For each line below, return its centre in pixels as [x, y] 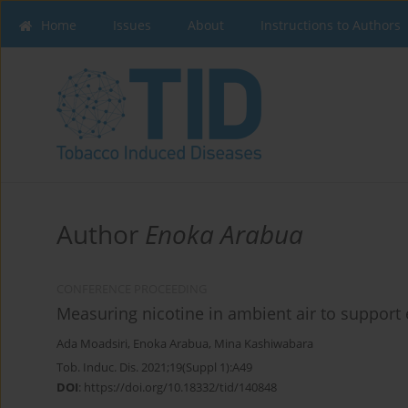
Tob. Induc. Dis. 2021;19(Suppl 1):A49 [154, 367]
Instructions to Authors [331, 25]
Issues [132, 25]
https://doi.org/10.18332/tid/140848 [180, 388]
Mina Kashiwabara [264, 344]
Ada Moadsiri [92, 344]
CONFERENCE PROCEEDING [132, 290]
